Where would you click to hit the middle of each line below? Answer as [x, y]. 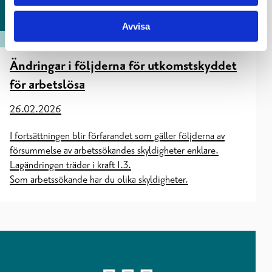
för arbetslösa [47, 85]
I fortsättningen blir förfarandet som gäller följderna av [117, 136]
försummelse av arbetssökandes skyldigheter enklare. [114, 150]
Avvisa [136, 26]
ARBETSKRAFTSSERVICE [56, 39]
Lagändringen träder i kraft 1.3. [70, 165]
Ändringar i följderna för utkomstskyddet [123, 66]
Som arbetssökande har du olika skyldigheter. [99, 179]
